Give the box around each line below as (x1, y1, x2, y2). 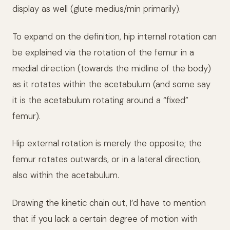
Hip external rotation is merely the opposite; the (12, 138, 202, 149)
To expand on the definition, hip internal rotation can (12, 30, 217, 42)
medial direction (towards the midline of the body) (12, 62, 211, 74)
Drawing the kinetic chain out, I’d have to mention (12, 197, 206, 208)
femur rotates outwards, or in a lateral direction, (12, 154, 201, 165)
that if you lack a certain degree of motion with (12, 213, 198, 224)
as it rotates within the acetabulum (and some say (12, 78, 210, 90)
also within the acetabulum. (12, 169, 119, 181)
